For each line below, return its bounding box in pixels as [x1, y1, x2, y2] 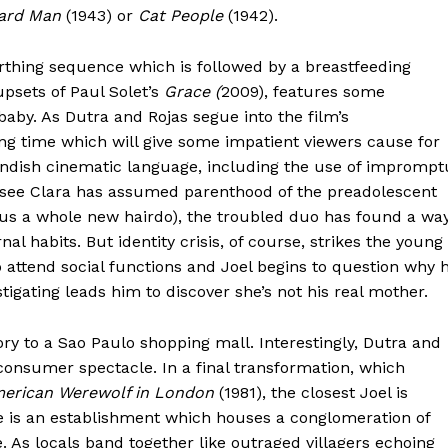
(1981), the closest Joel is [214, 382, 408, 402]
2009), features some [221, 81, 385, 101]
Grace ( [164, 81, 221, 101]
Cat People [138, 5, 223, 25]
